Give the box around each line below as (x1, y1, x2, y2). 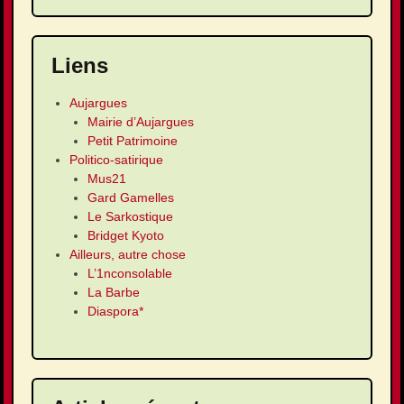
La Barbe (87, 285, 140, 300)
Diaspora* (87, 304, 143, 319)
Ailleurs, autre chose (69, 247, 186, 262)
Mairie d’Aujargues (87, 115, 194, 130)
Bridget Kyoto (87, 228, 164, 243)
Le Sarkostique (87, 209, 173, 225)
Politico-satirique (69, 152, 163, 168)
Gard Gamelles (87, 190, 174, 206)
